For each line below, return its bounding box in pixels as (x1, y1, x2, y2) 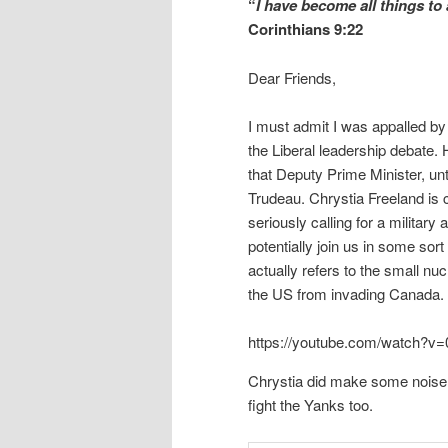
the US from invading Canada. (248, 283, 444, 305)
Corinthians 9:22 (248, 18, 363, 41)
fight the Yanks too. (248, 394, 373, 416)
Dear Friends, (248, 66, 336, 88)
